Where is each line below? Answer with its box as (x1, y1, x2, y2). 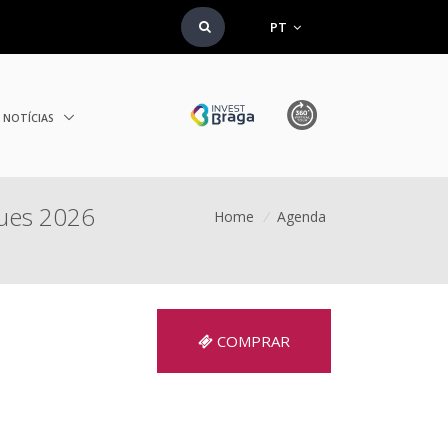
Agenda (277, 207, 327, 226)
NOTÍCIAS (3, 110, 58, 125)
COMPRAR (212, 330, 290, 351)
